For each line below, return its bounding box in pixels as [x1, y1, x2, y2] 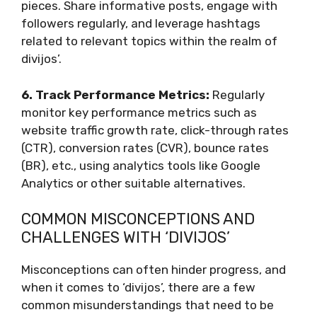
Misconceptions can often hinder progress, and [21, 263, 286, 277]
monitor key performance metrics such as [21, 105, 257, 120]
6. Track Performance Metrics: [21, 87, 209, 102]
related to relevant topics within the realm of [21, 34, 277, 48]
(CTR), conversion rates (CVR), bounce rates [21, 140, 269, 155]
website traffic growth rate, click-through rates [21, 122, 289, 137]
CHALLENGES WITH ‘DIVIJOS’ [21, 228, 230, 247]
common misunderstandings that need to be [21, 298, 274, 312]
